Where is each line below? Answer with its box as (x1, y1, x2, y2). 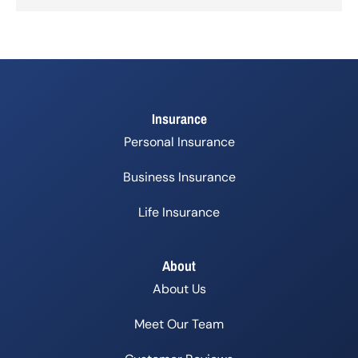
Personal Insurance (123, 133, 235, 150)
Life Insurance (138, 203, 220, 221)
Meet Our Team (134, 315, 224, 332)
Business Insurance (122, 168, 236, 185)
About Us (152, 280, 206, 297)
